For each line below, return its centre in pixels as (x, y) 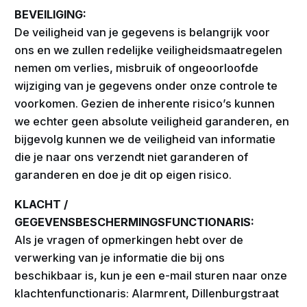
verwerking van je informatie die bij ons (120, 257)
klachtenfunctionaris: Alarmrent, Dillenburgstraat (147, 293)
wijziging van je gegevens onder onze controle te (146, 85)
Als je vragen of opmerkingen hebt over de (129, 240)
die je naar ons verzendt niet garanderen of (132, 157)
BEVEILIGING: (51, 14)
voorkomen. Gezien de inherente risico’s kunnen (145, 103)
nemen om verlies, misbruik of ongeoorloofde (137, 67)
